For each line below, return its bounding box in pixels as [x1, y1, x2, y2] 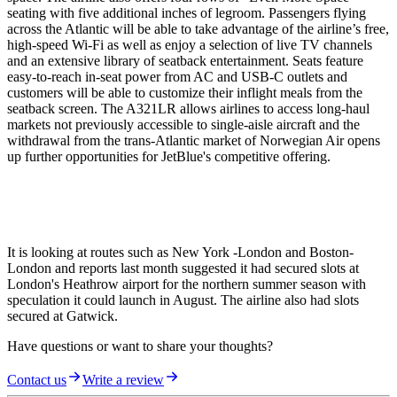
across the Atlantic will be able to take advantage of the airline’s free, [7, 21, 389, 37]
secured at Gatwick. [7, 308, 125, 324]
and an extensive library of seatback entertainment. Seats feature [7, 53, 363, 69]
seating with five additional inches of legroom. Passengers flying [7, 5, 366, 21]
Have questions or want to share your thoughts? [7, 339, 273, 354]
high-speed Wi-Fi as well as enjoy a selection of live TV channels [7, 37, 372, 53]
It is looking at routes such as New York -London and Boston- [7, 245, 354, 261]
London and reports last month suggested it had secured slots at [7, 261, 359, 276]
